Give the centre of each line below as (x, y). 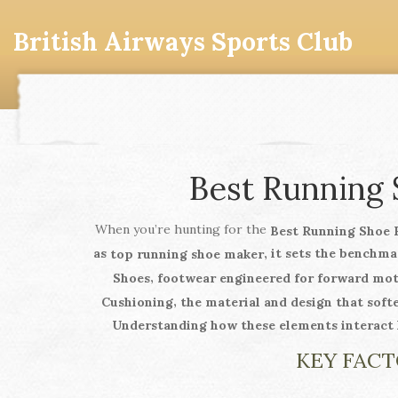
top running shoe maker (187, 254)
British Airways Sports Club (183, 42)
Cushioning (137, 302)
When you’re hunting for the (182, 229)
